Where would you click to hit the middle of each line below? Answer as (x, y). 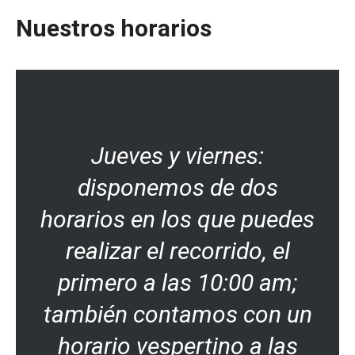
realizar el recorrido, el (177, 251)
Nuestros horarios (114, 29)
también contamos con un (177, 315)
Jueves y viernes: (177, 156)
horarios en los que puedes (177, 219)
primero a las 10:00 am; (177, 283)
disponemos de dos (177, 188)
